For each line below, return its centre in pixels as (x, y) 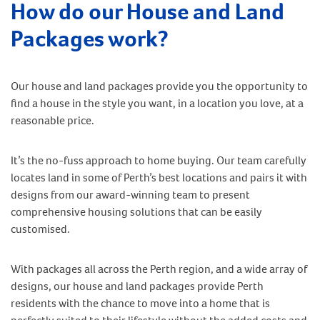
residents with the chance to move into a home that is (140, 304)
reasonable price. (52, 121)
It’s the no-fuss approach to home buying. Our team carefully (159, 161)
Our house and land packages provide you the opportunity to (159, 86)
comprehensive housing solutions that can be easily (136, 212)
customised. (40, 229)
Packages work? (90, 39)
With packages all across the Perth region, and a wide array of (159, 269)
